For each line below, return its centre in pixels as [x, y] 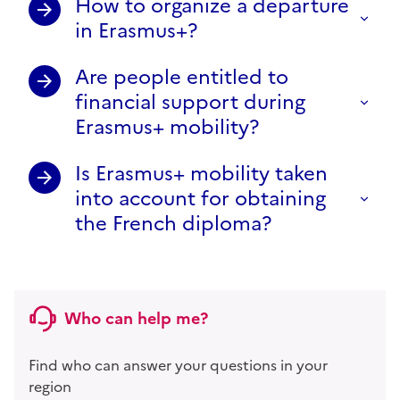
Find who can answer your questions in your [178, 365]
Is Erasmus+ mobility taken [201, 173]
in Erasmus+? [136, 30]
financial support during [190, 102]
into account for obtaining [200, 198]
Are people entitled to [182, 77]
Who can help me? [136, 318]
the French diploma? [173, 223]
